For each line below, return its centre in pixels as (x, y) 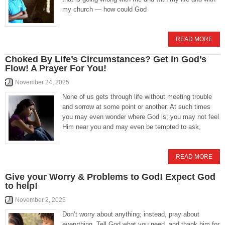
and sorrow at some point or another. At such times (136, 107)
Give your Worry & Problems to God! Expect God (110, 177)
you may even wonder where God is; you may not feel (141, 117)
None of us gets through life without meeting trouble (137, 97)
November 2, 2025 (40, 200)
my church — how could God (104, 9)
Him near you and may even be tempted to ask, (132, 127)
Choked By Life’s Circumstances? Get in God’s (106, 59)
